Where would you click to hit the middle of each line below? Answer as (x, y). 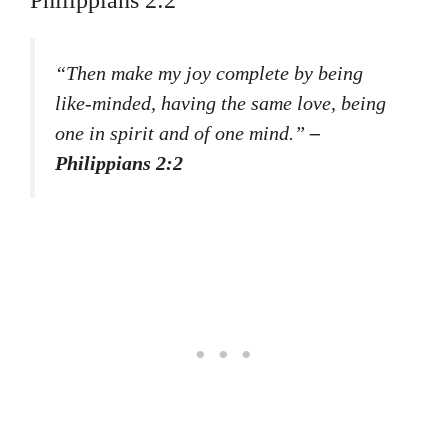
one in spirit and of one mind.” (182, 133)
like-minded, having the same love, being (220, 103)
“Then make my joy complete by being (209, 73)
